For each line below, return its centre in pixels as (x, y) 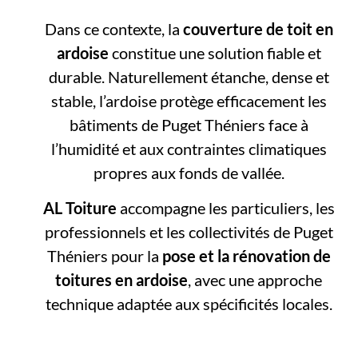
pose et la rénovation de (246, 256)
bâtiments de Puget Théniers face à (189, 124)
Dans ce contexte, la (113, 28)
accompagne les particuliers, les (225, 208)
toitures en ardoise (122, 280)
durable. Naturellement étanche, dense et (189, 76)
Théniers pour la (104, 256)
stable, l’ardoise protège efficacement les (189, 100)
